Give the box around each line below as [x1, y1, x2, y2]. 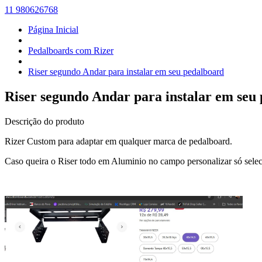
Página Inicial [28, 25, 78, 35]
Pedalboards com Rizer [28, 46, 113, 56]
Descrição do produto [5, 116, 84, 126]
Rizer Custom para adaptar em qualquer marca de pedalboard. [5, 136, 232, 146]
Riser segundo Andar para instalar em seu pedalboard [28, 67, 224, 77]
